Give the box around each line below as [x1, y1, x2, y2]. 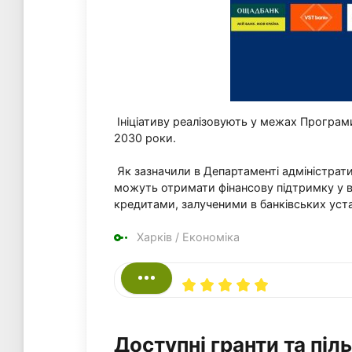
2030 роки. [114, 130, 176, 145]
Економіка [182, 230, 240, 244]
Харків [137, 230, 172, 244]
